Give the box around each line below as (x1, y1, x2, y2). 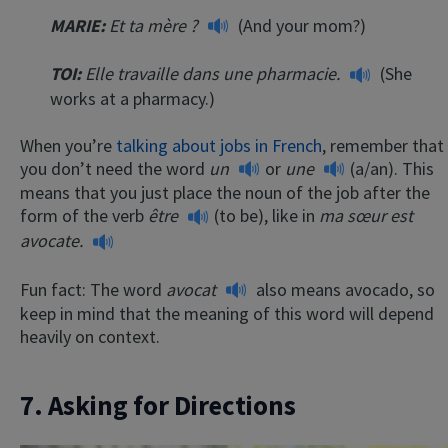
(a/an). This (350, 156, 434, 180)
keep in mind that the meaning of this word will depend (20, 302, 434, 326)
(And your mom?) (234, 13, 366, 37)
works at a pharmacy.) (50, 86, 215, 110)
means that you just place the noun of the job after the (20, 181, 430, 205)
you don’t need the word (20, 156, 209, 180)
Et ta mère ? (109, 13, 202, 37)
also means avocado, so (252, 277, 435, 301)
